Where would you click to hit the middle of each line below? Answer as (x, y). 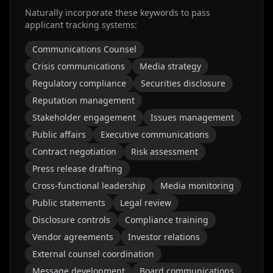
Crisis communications (79, 66)
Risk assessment (165, 151)
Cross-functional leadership (89, 186)
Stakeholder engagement (84, 117)
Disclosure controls (71, 220)
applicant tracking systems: (81, 25)
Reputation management (83, 100)
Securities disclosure (183, 83)
